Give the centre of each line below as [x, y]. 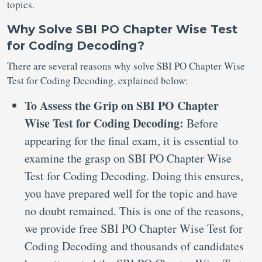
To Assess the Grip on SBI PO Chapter [122, 106]
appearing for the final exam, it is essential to [131, 141]
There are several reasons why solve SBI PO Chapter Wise [126, 66]
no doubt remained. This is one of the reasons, [134, 211]
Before [202, 123]
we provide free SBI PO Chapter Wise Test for [134, 228]
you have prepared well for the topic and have [131, 193]
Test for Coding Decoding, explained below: [98, 80]
